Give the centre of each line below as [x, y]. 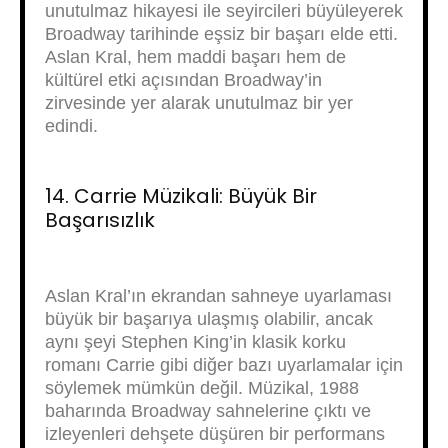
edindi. [71, 126]
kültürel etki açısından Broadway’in [183, 80]
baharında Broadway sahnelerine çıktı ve [208, 411]
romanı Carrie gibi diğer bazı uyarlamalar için [224, 365]
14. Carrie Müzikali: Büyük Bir [181, 196]
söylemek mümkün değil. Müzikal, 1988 [202, 388]
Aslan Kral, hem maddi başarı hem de [195, 57]
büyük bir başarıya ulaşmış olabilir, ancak [209, 319]
